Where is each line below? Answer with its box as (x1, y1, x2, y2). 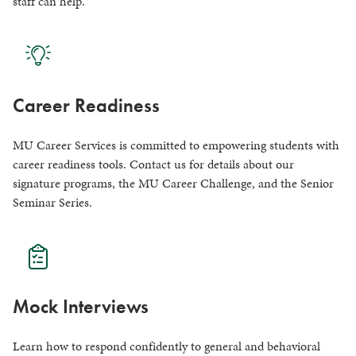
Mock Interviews (13, 293, 149, 319)
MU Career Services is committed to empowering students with (13, 135, 339, 154)
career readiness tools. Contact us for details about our (13, 154, 294, 173)
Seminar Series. (13, 192, 92, 211)
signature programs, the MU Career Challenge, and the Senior (13, 173, 334, 192)
